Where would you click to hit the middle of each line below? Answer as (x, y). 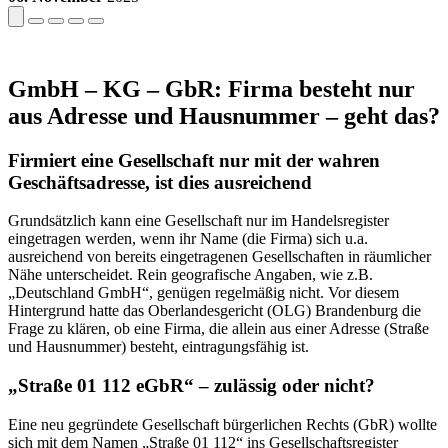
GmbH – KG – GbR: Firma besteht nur (211, 88)
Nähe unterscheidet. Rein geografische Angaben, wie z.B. (190, 275)
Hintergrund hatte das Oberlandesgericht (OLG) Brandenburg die (214, 311)
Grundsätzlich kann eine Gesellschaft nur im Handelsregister (198, 221)
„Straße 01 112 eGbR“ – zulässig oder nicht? (191, 386)
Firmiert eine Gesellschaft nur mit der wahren (194, 160)
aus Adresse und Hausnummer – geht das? (224, 115)
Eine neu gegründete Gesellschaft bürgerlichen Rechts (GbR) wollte (222, 424)
